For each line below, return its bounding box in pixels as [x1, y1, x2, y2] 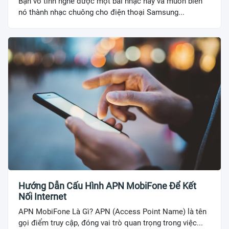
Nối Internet [18, 191, 66, 202]
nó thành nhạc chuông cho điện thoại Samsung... [18, 8, 185, 17]
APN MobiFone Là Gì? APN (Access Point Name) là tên [18, 207, 207, 216]
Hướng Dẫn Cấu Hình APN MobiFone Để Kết [18, 180, 196, 191]
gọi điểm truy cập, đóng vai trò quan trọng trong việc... [18, 218, 203, 227]
